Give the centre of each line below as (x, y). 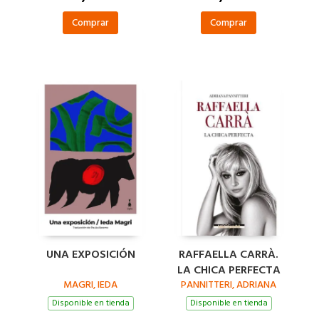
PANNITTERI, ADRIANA (229, 284)
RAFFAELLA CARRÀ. (229, 254)
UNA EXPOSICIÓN (90, 254)
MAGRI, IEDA (90, 284)
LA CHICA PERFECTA (229, 270)
